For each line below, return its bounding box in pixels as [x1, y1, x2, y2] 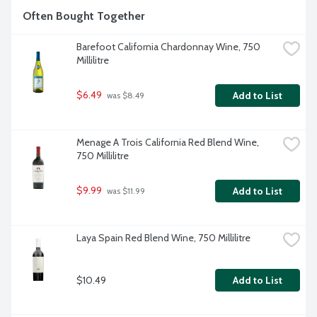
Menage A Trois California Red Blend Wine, [76, 136, 259, 149]
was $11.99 [105, 186, 145, 197]
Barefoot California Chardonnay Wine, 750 [76, 40, 260, 54]
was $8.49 [105, 91, 144, 101]
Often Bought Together [23, 9, 144, 23]
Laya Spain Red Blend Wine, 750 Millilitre [76, 231, 250, 245]
